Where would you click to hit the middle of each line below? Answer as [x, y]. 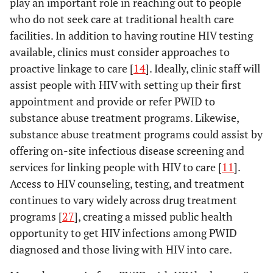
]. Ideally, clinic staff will [203, 68]
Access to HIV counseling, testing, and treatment [127, 183]
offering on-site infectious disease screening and [127, 151]
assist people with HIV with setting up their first [126, 85]
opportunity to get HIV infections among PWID [123, 233]
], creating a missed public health [154, 216]
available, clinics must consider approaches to [120, 52]
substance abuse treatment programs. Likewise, [124, 118]
